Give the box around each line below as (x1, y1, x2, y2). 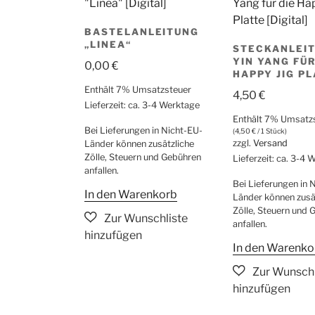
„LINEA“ (84, 39, 131, 51)
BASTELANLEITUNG (84, 26, 200, 38)
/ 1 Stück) (256, 127, 288, 136)
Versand (253, 138, 288, 149)
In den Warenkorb (84, 187, 177, 201)
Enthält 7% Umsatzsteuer (84, 84, 191, 96)
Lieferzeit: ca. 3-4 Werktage (84, 100, 200, 111)
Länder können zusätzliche (84, 139, 194, 150)
